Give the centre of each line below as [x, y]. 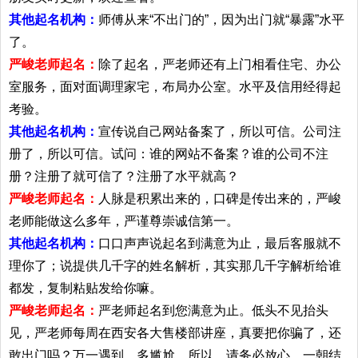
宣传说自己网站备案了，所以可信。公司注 [220, 131]
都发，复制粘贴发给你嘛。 [86, 288]
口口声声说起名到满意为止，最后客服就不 [220, 243]
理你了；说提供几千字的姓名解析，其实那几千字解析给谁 [175, 265]
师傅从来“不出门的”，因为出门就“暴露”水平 [221, 19]
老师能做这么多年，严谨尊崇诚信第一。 [124, 221]
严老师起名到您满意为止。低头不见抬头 [213, 310]
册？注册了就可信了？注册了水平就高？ [124, 176]
